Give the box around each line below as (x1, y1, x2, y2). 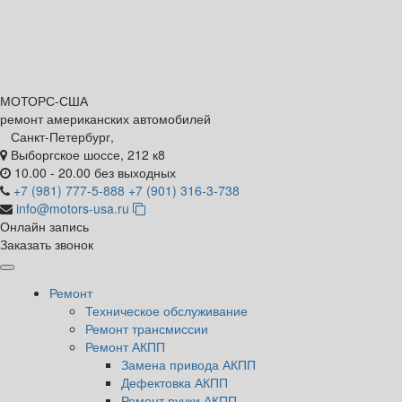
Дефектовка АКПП (121, 373, 228, 391)
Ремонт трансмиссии (85, 319, 208, 337)
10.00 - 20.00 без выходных (14, 163, 176, 181)
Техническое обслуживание (85, 301, 248, 319)
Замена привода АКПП (121, 355, 256, 373)
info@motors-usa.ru (16, 199, 133, 217)
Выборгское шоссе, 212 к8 (11, 145, 165, 163)
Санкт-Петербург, (11, 127, 114, 145)
